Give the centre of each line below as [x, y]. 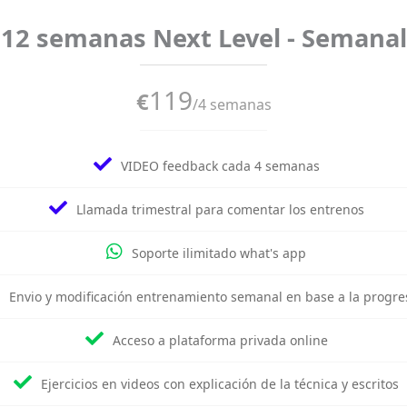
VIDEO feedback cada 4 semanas [220, 166]
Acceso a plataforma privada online [220, 340]
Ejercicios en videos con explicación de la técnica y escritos [220, 384]
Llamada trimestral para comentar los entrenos [220, 209]
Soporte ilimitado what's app [219, 253]
